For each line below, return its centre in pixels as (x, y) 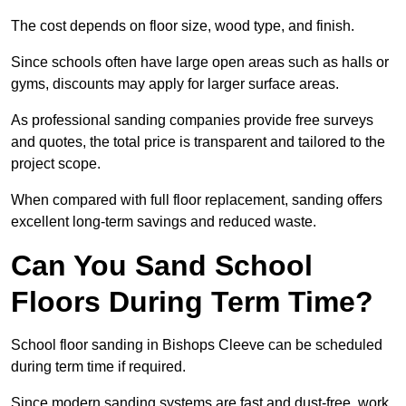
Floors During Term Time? (192, 302)
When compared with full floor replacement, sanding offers (197, 200)
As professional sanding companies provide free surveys (192, 121)
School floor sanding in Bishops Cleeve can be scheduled (197, 345)
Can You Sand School (162, 266)
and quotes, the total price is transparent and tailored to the (198, 142)
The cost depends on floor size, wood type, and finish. (183, 26)
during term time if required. (98, 367)
